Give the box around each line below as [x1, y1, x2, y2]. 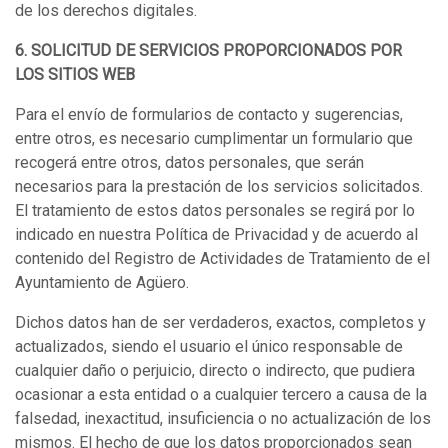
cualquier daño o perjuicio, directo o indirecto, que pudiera [15, 361, 415, 380]
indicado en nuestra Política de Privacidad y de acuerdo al [15, 225, 418, 244]
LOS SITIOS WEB [15, 65, 135, 84]
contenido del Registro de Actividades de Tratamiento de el [15, 249, 430, 268]
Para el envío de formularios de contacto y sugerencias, [15, 105, 403, 124]
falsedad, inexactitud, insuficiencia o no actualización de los [15, 409, 431, 428]
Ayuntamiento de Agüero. [15, 273, 189, 292]
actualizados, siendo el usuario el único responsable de [15, 337, 403, 356]
